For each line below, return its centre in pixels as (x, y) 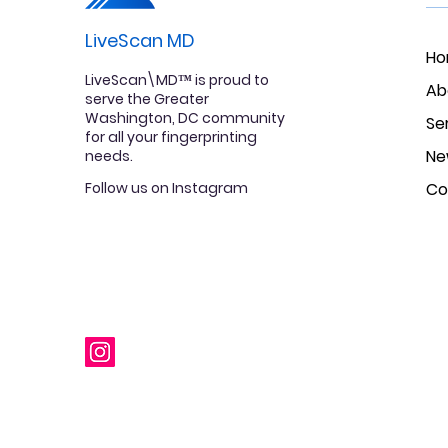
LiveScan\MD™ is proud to (177, 80)
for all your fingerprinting (171, 137)
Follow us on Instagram (166, 188)
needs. (109, 156)
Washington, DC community (185, 118)
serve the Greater (147, 99)
